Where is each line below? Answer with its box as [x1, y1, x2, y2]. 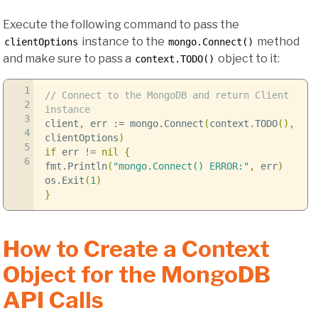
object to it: [216, 51, 280, 65]
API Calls [3, 286, 104, 314]
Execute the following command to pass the [3, 17, 239, 31]
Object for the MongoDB [3, 261, 270, 289]
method [255, 34, 300, 48]
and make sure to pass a [3, 51, 133, 65]
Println [67, 160, 107, 172]
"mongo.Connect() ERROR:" [112, 160, 249, 172]
